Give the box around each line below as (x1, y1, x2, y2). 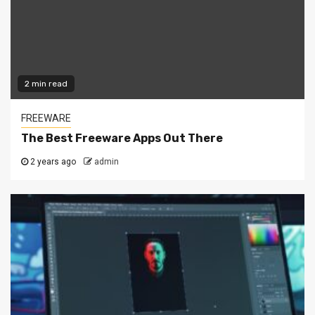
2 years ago (28, 157, 76, 167)
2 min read (25, 79, 67, 89)
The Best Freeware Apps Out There (21, 131, 223, 146)
